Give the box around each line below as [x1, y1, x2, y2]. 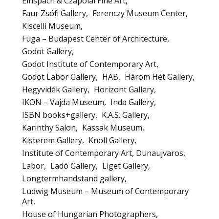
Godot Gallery [22, 45, 72, 57]
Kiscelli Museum [22, 20, 81, 31]
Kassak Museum [82, 122, 142, 133]
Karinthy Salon [22, 122, 76, 133]
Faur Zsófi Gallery [22, 7, 86, 19]
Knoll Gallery [88, 134, 134, 146]
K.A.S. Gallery [102, 109, 148, 120]
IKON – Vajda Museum [22, 96, 104, 108]
